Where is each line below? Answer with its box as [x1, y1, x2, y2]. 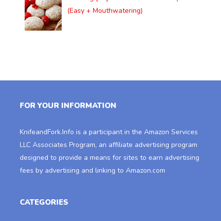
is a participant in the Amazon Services [74, 127, 198, 137]
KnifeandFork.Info [20, 127, 74, 137]
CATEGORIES [20, 197, 68, 207]
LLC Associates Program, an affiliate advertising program [20, 140, 197, 149]
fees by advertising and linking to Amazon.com [20, 165, 165, 175]
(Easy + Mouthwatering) [67, 5, 143, 15]
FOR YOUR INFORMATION [20, 100, 116, 110]
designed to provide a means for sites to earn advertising [20, 152, 199, 162]
